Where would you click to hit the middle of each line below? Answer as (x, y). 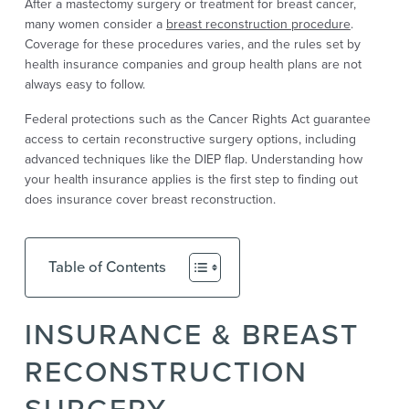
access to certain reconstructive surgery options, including (190, 139)
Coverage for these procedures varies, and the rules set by (192, 44)
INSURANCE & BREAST (191, 334)
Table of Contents (107, 267)
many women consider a (95, 24)
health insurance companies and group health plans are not (193, 64)
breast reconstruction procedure (258, 24)
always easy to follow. (84, 84)
